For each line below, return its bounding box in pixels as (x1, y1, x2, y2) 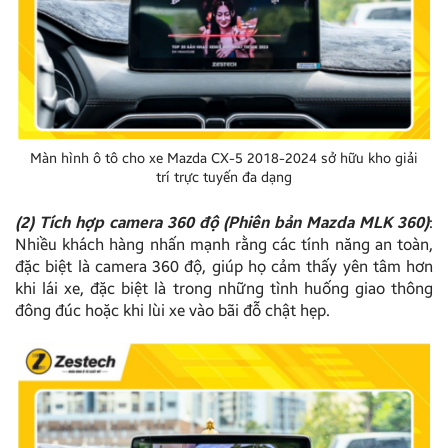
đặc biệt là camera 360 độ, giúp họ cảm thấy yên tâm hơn (15, 256, 433, 276)
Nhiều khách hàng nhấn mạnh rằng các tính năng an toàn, (15, 234, 433, 254)
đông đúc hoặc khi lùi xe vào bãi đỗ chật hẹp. (15, 300, 330, 320)
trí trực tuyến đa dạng (156, 168, 292, 186)
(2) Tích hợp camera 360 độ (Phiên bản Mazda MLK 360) (15, 212, 429, 232)
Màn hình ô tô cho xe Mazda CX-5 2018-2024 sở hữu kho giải (30, 149, 418, 167)
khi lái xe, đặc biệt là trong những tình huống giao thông (15, 278, 433, 298)
